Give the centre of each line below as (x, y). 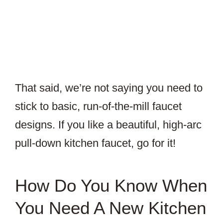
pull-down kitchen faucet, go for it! (95, 143)
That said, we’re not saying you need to (109, 88)
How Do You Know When (111, 186)
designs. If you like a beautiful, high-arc (108, 125)
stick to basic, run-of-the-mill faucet (98, 107)
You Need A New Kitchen (111, 208)
